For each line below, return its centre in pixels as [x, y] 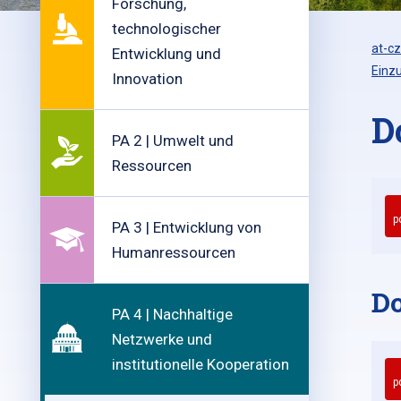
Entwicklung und [166, 54]
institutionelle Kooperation [200, 364]
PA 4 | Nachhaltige [172, 314]
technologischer [166, 29]
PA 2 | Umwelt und [173, 141]
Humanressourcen [174, 252]
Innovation [147, 79]
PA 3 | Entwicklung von [187, 227]
